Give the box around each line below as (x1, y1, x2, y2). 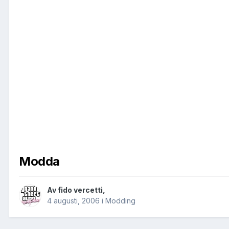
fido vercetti (58, 186, 103, 195)
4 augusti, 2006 (47, 196, 100, 205)
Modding (105, 196, 135, 205)
